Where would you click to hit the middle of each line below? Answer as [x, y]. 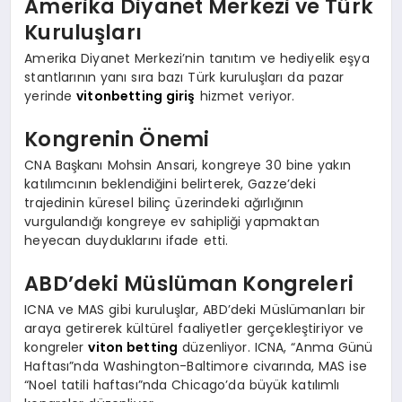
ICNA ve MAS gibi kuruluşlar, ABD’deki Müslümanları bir [195, 310]
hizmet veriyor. [245, 96]
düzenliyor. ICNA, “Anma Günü [275, 348]
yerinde [51, 96]
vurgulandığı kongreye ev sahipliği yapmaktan [172, 222]
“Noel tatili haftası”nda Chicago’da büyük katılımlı [182, 385]
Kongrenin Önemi [117, 139]
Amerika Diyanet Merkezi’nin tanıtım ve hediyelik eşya [197, 59]
